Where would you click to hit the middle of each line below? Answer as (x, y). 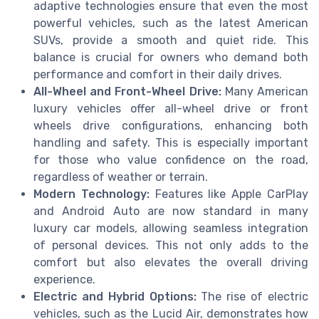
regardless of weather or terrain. (121, 177)
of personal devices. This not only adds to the (171, 245)
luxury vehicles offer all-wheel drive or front (171, 108)
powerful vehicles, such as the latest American (171, 23)
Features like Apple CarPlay (229, 194)
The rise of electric (252, 296)
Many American (265, 91)
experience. (64, 279)
